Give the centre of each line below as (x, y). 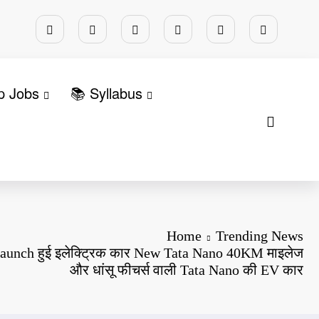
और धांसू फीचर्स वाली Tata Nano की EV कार (187, 270)
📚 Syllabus (107, 93)
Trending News (260, 235)
